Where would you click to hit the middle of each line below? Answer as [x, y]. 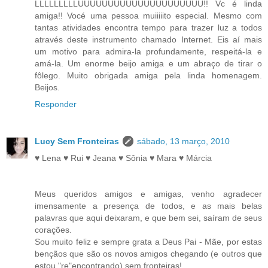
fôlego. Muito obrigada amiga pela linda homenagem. [148, 75]
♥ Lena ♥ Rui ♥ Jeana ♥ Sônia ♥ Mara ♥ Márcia [123, 158]
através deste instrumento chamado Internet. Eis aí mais [148, 39]
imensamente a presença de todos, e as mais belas [148, 205]
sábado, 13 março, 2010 [183, 141]
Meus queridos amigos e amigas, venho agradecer [148, 194]
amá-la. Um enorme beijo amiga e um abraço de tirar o [148, 63]
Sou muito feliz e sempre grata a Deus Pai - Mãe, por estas [148, 241]
